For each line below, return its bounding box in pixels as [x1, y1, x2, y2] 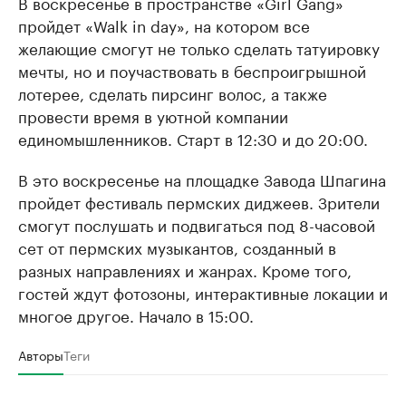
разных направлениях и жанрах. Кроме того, [18, 257, 352, 282]
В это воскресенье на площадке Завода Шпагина [18, 167, 386, 191]
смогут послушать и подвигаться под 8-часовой [18, 212, 375, 237]
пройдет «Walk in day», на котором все [18, 13, 310, 37]
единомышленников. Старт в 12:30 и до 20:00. [18, 126, 368, 150]
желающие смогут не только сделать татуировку [18, 35, 380, 60]
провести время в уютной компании [18, 103, 288, 128]
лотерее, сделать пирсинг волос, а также [18, 81, 327, 105]
